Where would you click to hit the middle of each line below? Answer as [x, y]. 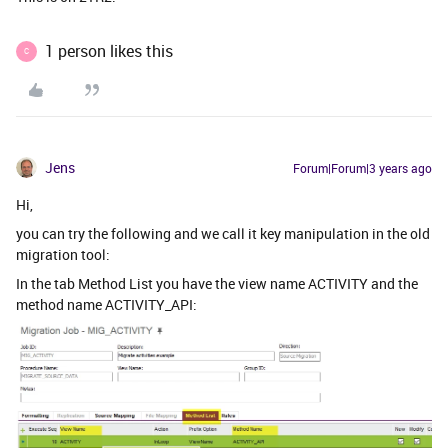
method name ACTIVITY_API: [106, 305]
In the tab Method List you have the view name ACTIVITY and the [217, 284]
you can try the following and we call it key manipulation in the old [223, 234]
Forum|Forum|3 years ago [362, 168]
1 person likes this [109, 51]
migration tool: [63, 255]
